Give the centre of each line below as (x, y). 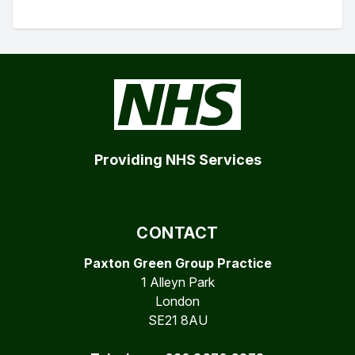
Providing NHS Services (177, 160)
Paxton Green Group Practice (177, 263)
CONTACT (177, 233)
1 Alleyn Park (177, 282)
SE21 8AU (177, 320)
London (177, 301)
